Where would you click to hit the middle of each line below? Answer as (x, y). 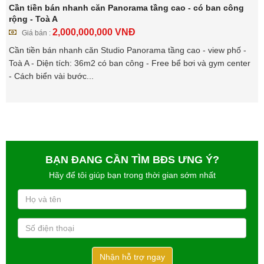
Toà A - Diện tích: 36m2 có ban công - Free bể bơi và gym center (130, 63)
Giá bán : (37, 33)
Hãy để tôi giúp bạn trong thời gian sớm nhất (132, 175)
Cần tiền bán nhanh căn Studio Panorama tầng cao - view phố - (128, 50)
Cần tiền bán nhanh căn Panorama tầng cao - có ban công (126, 8)
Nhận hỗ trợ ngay (132, 257)
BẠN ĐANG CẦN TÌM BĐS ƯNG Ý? (132, 160)
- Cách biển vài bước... (51, 76)
